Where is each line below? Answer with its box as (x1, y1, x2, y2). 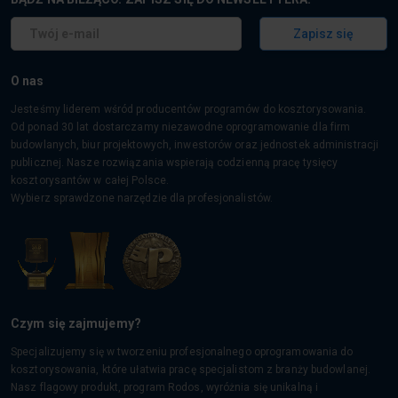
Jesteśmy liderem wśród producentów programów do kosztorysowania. (11, 103, 367, 115)
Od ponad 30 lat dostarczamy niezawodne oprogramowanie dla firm (11, 121, 351, 133)
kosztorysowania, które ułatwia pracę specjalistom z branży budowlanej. (11, 363, 370, 376)
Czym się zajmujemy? (11, 316, 141, 330)
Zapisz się (293, 27, 354, 41)
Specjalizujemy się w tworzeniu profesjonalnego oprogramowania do (11, 346, 354, 358)
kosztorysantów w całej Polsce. (11, 174, 169, 187)
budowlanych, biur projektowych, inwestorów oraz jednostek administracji (11, 139, 379, 151)
